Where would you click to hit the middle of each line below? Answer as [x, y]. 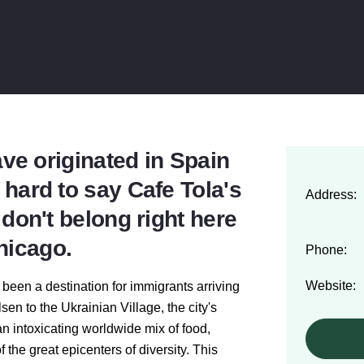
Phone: [326, 250]
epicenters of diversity [124, 350]
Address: [331, 195]
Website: [331, 286]
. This [202, 350]
